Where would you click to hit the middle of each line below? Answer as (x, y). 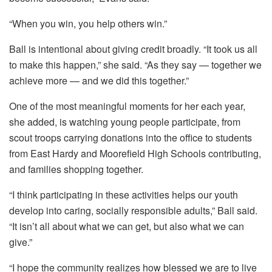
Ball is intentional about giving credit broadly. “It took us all (133, 49)
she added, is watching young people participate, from (125, 122)
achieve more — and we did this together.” (99, 81)
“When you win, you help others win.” (88, 24)
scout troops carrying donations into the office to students (131, 138)
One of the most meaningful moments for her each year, (127, 106)
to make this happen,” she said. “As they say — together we (135, 65)
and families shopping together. (76, 169)
